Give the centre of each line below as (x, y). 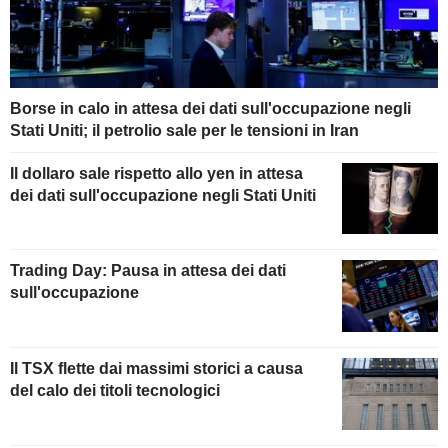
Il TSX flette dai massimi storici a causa (156, 369)
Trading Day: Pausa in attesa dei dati (148, 271)
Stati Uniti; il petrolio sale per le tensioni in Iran (184, 130)
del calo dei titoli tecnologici (115, 391)
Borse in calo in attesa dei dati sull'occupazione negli (210, 108)
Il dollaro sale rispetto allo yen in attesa (156, 173)
